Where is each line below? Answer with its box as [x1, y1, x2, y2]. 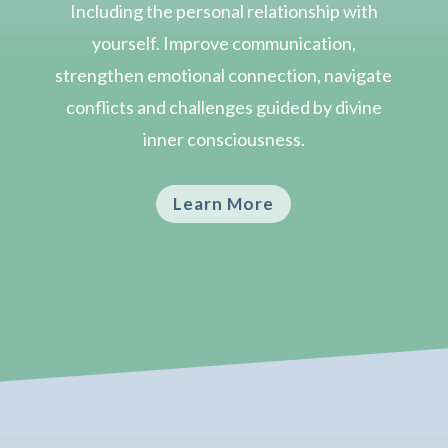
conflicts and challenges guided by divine [65, 95, 382, 118]
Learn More [173, 192, 275, 214]
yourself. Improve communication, [91, 31, 356, 54]
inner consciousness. [142, 127, 305, 150]
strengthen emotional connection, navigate [55, 63, 393, 86]
